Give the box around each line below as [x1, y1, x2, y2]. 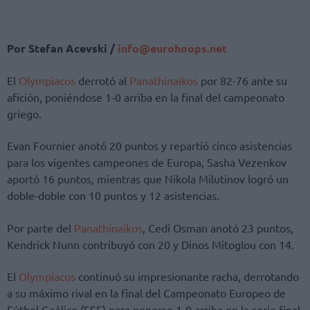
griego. [7, 107, 42, 121]
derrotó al [75, 73, 129, 88]
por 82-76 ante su [198, 73, 287, 88]
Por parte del [7, 220, 74, 235]
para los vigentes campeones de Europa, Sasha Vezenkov [7, 155, 286, 170]
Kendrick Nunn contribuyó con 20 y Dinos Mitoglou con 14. [7, 237, 294, 251]
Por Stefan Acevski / [7, 40, 115, 55]
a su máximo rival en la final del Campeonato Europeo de [7, 285, 286, 300]
